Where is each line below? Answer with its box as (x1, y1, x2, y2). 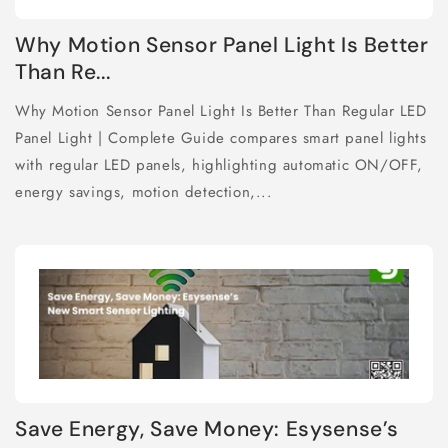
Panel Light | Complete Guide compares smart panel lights (15, 127, 427, 150)
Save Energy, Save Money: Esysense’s (15, 415, 400, 444)
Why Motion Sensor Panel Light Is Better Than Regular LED (15, 100, 427, 123)
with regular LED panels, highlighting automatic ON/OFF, (15, 154, 424, 177)
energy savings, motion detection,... (15, 181, 273, 204)
